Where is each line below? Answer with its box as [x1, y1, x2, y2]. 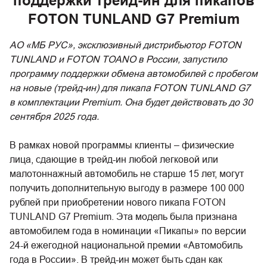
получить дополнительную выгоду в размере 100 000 [10, 182, 244, 193]
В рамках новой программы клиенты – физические [10, 139, 234, 150]
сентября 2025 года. [10, 111, 99, 122]
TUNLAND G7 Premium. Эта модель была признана [10, 211, 237, 222]
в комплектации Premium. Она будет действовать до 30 [10, 97, 253, 107]
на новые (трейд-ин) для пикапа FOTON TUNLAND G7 [10, 82, 250, 93]
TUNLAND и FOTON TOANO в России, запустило [10, 54, 227, 64]
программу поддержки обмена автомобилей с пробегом [10, 68, 257, 79]
